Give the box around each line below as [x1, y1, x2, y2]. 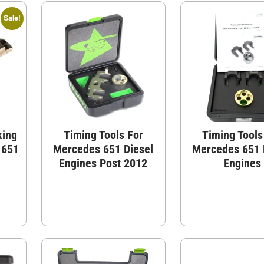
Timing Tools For [63, 127, 143, 142]
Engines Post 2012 [59, 156, 148, 170]
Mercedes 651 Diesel [53, 141, 154, 156]
